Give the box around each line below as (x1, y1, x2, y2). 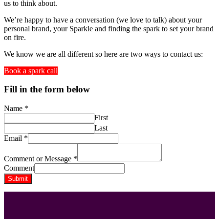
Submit (8, 175, 28, 183)
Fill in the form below (4, 84, 90, 95)
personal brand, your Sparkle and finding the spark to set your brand (4, 24, 214, 33)
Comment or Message (4, 154, 73, 163)
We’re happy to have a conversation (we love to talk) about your (4, 15, 202, 24)
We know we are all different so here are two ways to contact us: (4, 49, 203, 58)
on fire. (4, 33, 26, 42)
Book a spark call (4, 66, 58, 75)
